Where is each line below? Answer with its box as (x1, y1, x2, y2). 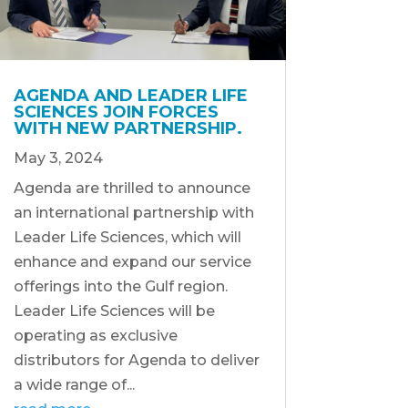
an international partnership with (13, 203, 254, 221)
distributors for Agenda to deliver (13, 351, 260, 369)
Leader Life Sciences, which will (13, 228, 241, 246)
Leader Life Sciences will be (13, 301, 215, 320)
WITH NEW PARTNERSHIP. (13, 117, 242, 138)
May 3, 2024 (13, 148, 103, 167)
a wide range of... (13, 375, 135, 393)
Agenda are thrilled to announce (13, 178, 250, 197)
